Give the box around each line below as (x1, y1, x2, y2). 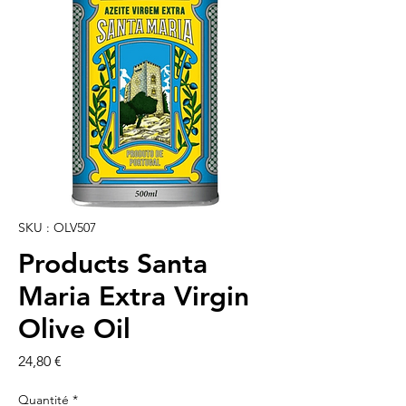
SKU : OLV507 (18, 219, 96, 237)
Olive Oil (18, 313, 130, 346)
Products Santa (18, 247, 208, 281)
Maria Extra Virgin (18, 280, 249, 314)
